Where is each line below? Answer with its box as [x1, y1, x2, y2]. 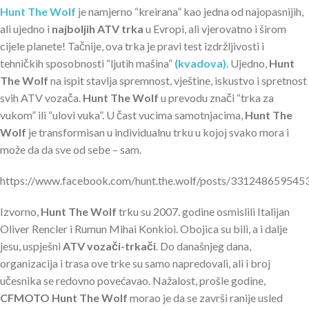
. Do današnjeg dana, [156, 239, 251, 253]
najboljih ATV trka [52, 22, 143, 36]
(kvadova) [175, 57, 226, 70]
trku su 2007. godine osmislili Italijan [117, 205, 290, 219]
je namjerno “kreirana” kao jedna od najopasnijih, [76, 5, 303, 19]
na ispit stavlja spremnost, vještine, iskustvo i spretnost [48, 74, 307, 88]
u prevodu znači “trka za [159, 91, 274, 105]
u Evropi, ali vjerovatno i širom [143, 22, 286, 36]
